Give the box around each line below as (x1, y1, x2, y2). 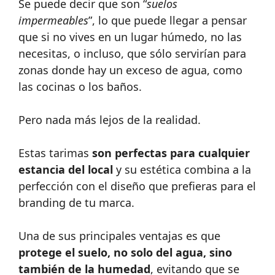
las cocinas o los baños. (18, 79, 142, 94)
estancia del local (18, 162, 116, 177)
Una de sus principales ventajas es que (18, 228, 220, 243)
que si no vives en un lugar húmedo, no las (18, 29, 242, 44)
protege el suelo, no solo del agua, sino (18, 245, 232, 260)
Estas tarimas (18, 145, 92, 160)
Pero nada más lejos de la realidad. (18, 112, 201, 127)
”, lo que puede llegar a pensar (88, 13, 247, 28)
